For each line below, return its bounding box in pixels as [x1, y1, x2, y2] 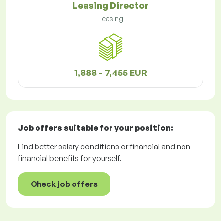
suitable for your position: [62, 123, 173, 133]
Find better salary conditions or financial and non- [18, 142, 194, 152]
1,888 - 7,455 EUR [74, 67, 147, 78]
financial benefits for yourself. [18, 153, 122, 164]
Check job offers [31, 179, 98, 189]
